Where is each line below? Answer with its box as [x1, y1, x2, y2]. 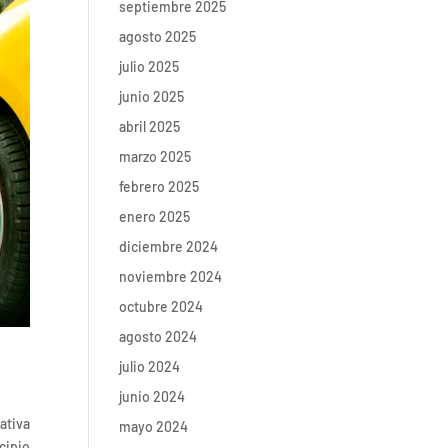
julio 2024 [119, 358, 181, 375]
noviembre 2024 [119, 268, 223, 285]
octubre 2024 [119, 298, 204, 315]
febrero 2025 [119, 178, 200, 195]
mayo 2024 [119, 418, 189, 435]
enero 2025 [119, 208, 191, 225]
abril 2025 [119, 118, 181, 135]
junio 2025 [119, 88, 185, 105]
